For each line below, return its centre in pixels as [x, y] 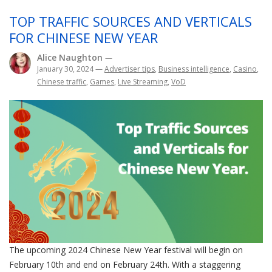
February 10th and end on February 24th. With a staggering [125, 265]
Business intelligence [194, 69]
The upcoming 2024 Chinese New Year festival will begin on [126, 250]
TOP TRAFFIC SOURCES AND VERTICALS [131, 22]
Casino [245, 69]
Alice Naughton [71, 58]
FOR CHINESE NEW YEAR [83, 38]
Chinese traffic [62, 82]
